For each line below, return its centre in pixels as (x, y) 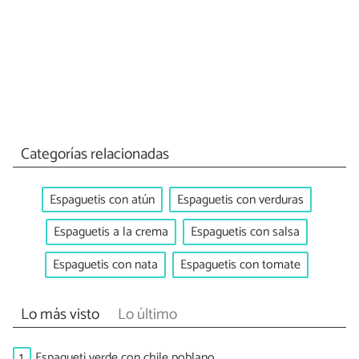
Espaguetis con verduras (240, 200)
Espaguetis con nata (105, 264)
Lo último (147, 315)
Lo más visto (60, 315)
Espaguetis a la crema (111, 232)
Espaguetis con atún (102, 200)
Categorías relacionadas (95, 154)
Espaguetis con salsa (245, 232)
